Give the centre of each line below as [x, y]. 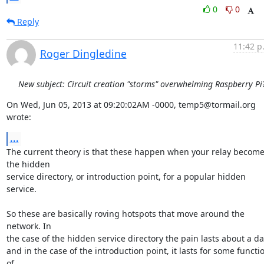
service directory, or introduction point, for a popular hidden [126, 176]
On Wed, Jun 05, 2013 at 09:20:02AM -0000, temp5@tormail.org [131, 105]
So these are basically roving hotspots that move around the [125, 214]
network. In [29, 226]
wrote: [19, 117]
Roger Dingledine [83, 54]
